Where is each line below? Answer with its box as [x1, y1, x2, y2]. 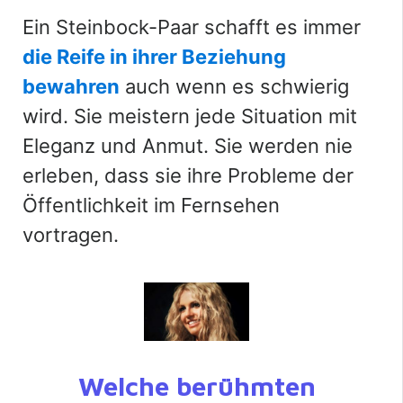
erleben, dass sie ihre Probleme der [22, 163, 354, 187]
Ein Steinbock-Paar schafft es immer [22, 14, 361, 39]
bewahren [22, 74, 120, 98]
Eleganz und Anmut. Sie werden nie [22, 133, 353, 157]
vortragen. [22, 222, 119, 246]
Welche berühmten [77, 370, 316, 401]
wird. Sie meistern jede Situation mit [22, 103, 357, 128]
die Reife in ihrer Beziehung [22, 44, 286, 68]
